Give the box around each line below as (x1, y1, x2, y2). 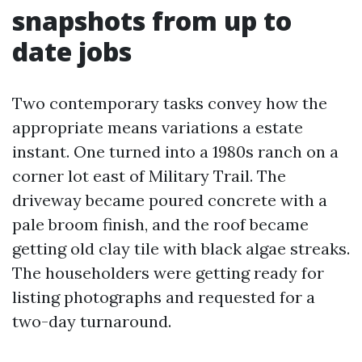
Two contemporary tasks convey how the (12, 93, 327, 113)
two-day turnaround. (12, 311, 171, 331)
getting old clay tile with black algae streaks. (12, 238, 350, 259)
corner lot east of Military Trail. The (12, 166, 286, 186)
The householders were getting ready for (12, 263, 324, 283)
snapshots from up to (12, 3, 292, 38)
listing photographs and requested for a (12, 287, 315, 307)
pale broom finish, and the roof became (12, 214, 309, 234)
